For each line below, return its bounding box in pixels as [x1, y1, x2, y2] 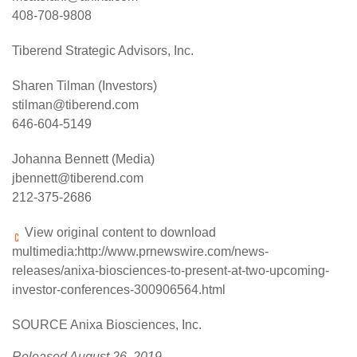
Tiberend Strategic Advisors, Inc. [12, 44, 194, 58]
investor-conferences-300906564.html [12, 283, 226, 297]
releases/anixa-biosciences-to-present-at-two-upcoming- [12, 264, 329, 278]
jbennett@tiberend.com [12, 171, 143, 186]
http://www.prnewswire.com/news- [77, 245, 269, 259]
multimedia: [12, 245, 77, 259]
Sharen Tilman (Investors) [12, 79, 157, 93]
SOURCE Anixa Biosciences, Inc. [12, 318, 202, 332]
